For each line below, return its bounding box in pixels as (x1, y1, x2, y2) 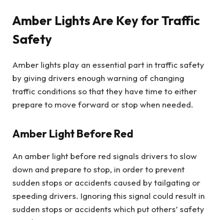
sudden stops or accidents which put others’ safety (12, 204, 204, 215)
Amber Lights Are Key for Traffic (12, 12, 200, 29)
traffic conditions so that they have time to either (12, 86, 197, 97)
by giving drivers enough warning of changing (12, 73, 184, 83)
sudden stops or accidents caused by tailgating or (12, 177, 200, 188)
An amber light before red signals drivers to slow (12, 151, 197, 162)
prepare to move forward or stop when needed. (12, 99, 193, 110)
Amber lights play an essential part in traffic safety (12, 59, 204, 70)
